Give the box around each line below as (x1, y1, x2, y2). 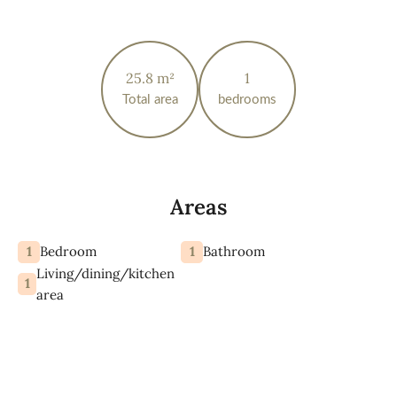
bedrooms (218, 93, 276, 107)
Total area (121, 93, 178, 107)
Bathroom (203, 243, 265, 261)
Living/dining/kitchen (36, 264, 175, 282)
